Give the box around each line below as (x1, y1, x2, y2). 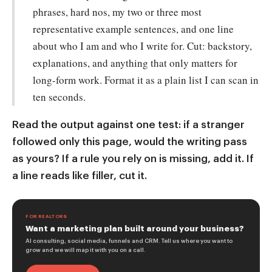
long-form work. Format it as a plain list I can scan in (33, 73, 259, 87)
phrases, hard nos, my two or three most (33, 5, 202, 19)
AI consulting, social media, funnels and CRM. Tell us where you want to (25, 237, 233, 245)
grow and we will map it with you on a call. (25, 246, 146, 254)
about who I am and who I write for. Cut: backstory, (33, 39, 252, 53)
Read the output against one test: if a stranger (12, 118, 245, 131)
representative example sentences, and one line (33, 22, 234, 36)
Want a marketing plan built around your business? (25, 223, 244, 234)
